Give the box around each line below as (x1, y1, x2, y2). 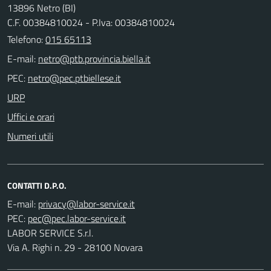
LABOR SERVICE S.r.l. (7, 226, 93, 241)
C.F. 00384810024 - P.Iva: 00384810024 (7, 15, 175, 30)
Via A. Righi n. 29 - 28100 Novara (7, 240, 143, 255)
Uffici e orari (7, 109, 54, 125)
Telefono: (7, 32, 45, 47)
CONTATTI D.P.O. (7, 179, 67, 192)
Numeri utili (7, 129, 53, 144)
